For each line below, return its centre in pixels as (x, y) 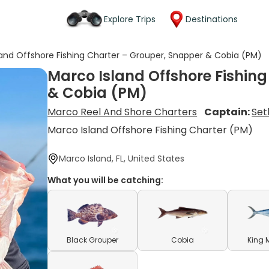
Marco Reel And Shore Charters (122, 112)
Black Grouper (93, 240)
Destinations (212, 19)
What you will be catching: (106, 180)
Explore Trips (130, 19)
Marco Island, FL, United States (122, 159)
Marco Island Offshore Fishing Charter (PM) (150, 130)
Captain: (228, 112)
